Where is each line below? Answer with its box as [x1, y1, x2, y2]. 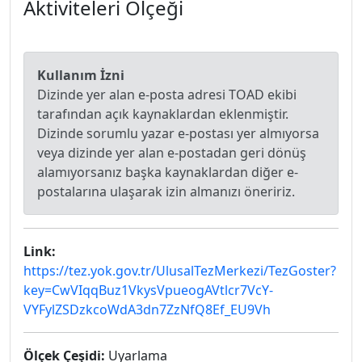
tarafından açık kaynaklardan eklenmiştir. [37, 105, 288, 123]
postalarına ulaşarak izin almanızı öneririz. [37, 183, 295, 200]
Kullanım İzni [37, 66, 124, 84]
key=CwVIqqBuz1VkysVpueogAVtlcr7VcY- [23, 281, 273, 299]
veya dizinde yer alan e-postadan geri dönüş [37, 144, 306, 162]
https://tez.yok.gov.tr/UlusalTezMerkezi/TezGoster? [23, 262, 336, 280]
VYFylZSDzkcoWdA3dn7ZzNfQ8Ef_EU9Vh [23, 301, 271, 318]
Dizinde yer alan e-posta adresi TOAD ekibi [37, 86, 297, 103]
